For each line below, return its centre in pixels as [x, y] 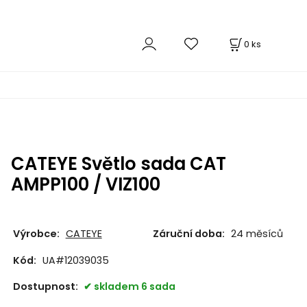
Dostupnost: [46, 286]
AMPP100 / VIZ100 [85, 185]
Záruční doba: [188, 233]
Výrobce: [36, 233]
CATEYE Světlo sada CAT [118, 164]
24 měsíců [257, 233]
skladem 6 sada [134, 286]
